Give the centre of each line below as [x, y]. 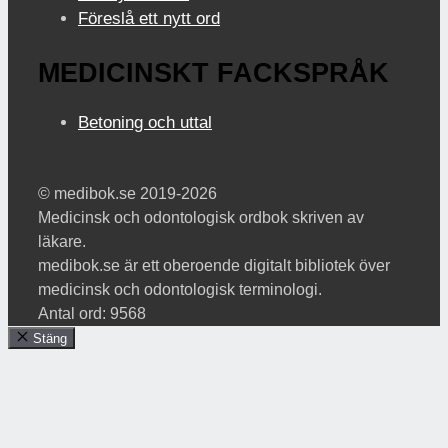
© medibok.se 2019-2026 [127, 194]
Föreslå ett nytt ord [149, 18]
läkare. [62, 242]
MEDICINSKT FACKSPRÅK [213, 73]
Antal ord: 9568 [92, 314]
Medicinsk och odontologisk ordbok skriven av [201, 218]
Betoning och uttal [145, 123]
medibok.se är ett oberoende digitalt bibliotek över [214, 266]
